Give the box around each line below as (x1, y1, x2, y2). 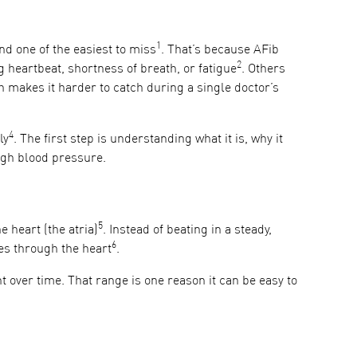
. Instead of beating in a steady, (103, 224, 272, 237)
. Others (241, 63, 285, 76)
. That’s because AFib (161, 44, 279, 57)
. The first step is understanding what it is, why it (14, 133, 283, 146)
